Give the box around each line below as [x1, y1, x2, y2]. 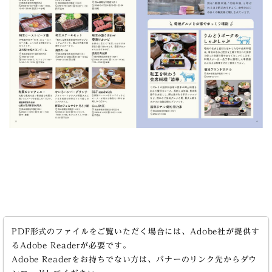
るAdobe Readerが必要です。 [11, 241, 131, 250]
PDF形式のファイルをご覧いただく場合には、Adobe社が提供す [11, 227, 260, 236]
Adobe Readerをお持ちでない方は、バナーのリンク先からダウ [11, 255, 257, 263]
